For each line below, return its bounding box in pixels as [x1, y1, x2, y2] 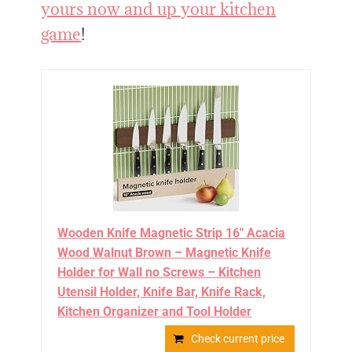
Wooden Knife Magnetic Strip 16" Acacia [57, 225, 286, 241]
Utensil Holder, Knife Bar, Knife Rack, [57, 284, 266, 300]
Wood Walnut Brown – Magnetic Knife [57, 245, 272, 261]
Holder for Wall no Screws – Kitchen [57, 265, 262, 280]
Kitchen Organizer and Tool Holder [57, 304, 252, 320]
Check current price [190, 332, 284, 346]
